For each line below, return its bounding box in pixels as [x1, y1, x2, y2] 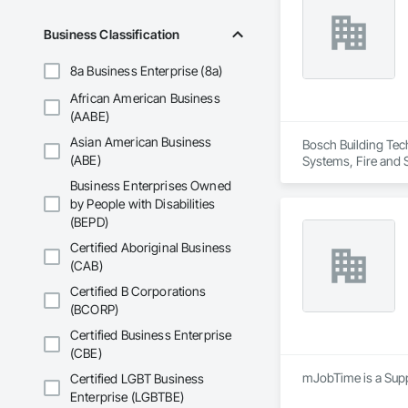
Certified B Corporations [70, 283, 207, 300]
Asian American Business [70, 134, 212, 150]
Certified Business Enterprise [70, 327, 232, 343]
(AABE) [70, 108, 109, 125]
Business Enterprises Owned [70, 178, 231, 194]
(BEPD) [70, 214, 108, 230]
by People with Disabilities [70, 196, 216, 212]
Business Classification [44, 26, 180, 43]
